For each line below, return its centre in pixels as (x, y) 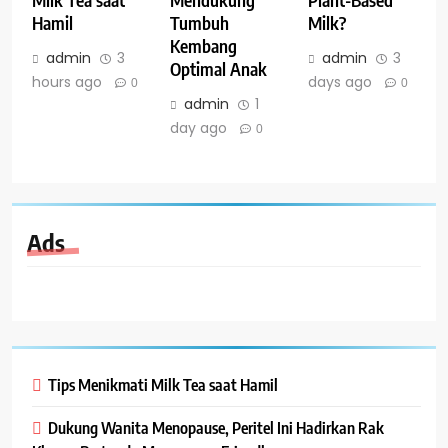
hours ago (67, 82)
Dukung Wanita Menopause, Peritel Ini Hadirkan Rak (216, 428)
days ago (339, 82)
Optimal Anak (218, 69)
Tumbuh (199, 23)
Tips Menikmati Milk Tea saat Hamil (163, 385)
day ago (198, 128)
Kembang (203, 46)
